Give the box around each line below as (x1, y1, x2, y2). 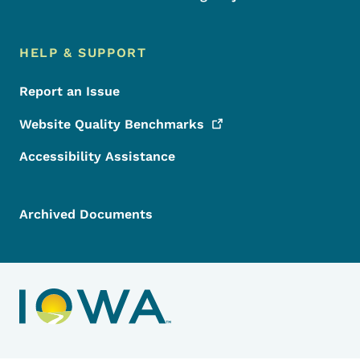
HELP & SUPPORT (19, 44, 147, 60)
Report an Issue (19, 83, 120, 99)
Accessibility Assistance (19, 148, 175, 164)
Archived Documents (19, 206, 153, 222)
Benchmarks (125, 116, 204, 132)
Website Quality (19, 116, 125, 132)
